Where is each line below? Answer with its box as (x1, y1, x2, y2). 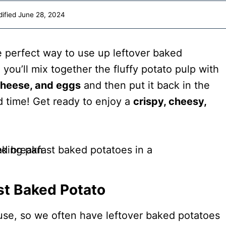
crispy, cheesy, (133, 95, 206, 108)
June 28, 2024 (18, 10, 65, 19)
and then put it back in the (81, 79, 210, 92)
